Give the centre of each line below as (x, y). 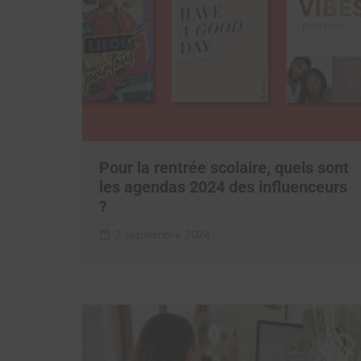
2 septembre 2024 (162, 234)
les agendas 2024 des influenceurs (223, 187)
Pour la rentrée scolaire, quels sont (224, 168)
